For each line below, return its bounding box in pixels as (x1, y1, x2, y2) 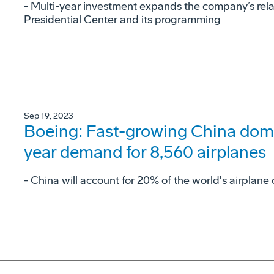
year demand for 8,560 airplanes (24, 141, 266, 162)
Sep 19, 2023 (24, 110, 73, 121)
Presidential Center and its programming (24, 12, 221, 26)
